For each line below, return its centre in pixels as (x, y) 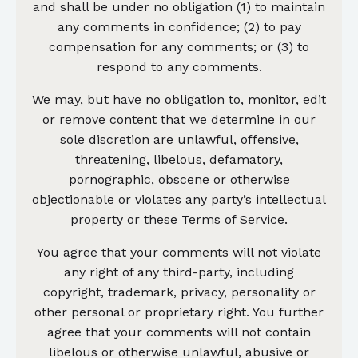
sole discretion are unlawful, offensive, (179, 139)
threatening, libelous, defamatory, (179, 159)
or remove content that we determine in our (179, 119)
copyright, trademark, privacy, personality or (179, 292)
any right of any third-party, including (179, 272)
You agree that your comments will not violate (179, 252)
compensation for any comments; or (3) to (179, 46)
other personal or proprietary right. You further (179, 312)
